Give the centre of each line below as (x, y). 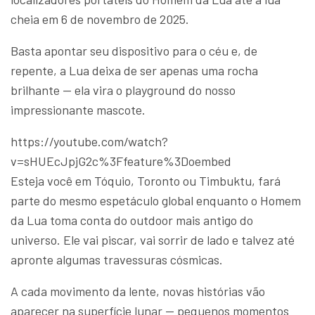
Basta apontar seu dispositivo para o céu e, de (134, 51)
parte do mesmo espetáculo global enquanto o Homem (156, 200)
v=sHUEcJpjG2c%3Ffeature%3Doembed (121, 161)
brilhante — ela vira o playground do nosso (123, 90)
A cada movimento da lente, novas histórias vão (138, 291)
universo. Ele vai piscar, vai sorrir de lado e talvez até (153, 240)
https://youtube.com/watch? (89, 141)
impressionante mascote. (78, 110)
